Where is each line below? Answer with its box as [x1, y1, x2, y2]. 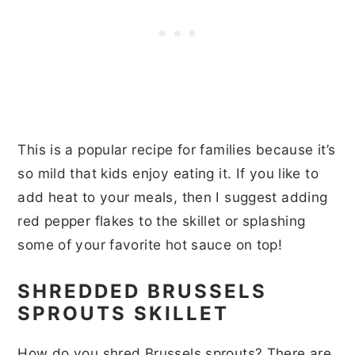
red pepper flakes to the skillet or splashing [17, 212, 306, 229]
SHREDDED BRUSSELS [17, 279, 268, 303]
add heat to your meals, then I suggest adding [17, 188, 328, 205]
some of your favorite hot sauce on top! [17, 235, 287, 253]
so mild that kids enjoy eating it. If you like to [17, 164, 319, 181]
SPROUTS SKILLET [17, 301, 237, 325]
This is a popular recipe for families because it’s [17, 140, 336, 158]
